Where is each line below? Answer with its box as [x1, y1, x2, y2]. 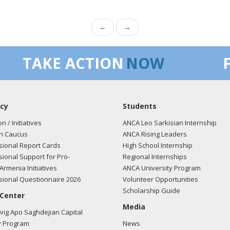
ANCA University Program [123, 163, 201, 172]
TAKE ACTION [23, 53, 124, 73]
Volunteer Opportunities [123, 175, 198, 184]
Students [123, 101, 157, 111]
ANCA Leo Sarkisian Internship [123, 118, 217, 127]
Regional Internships [123, 152, 187, 161]
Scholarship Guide [123, 186, 180, 195]
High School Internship [123, 141, 193, 150]
